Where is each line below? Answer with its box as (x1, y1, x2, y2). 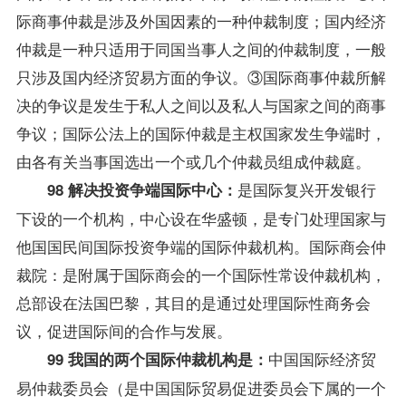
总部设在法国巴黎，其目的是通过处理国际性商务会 (15, 290, 371, 314)
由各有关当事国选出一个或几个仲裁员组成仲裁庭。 (15, 149, 371, 172)
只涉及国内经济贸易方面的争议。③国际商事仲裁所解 (15, 64, 386, 88)
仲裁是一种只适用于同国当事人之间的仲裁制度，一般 (15, 36, 386, 60)
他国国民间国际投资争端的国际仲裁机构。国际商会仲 (15, 234, 386, 257)
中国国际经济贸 (267, 346, 376, 370)
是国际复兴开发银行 (237, 177, 376, 200)
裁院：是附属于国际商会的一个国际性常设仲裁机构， (15, 262, 386, 285)
